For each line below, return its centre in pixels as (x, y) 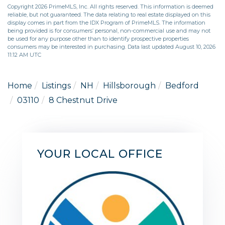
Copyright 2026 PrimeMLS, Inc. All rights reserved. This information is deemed (110, 6)
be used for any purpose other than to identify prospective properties (98, 38)
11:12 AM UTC (24, 54)
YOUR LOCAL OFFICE (100, 154)
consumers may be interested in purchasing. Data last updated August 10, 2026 (111, 46)
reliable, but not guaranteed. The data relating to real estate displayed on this (109, 14)
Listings (56, 85)
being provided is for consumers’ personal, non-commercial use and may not (109, 30)
